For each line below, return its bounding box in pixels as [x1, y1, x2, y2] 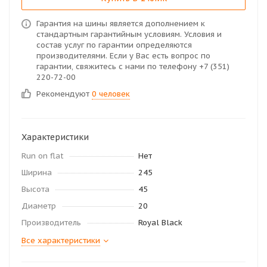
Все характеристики [21, 235, 100, 246]
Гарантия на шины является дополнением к [36, 18, 205, 29]
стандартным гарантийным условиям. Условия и [36, 29, 222, 39]
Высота [21, 184, 49, 194]
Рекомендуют [36, 89, 92, 99]
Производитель [21, 218, 81, 228]
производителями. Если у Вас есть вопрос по [36, 51, 210, 61]
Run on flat [21, 151, 64, 161]
